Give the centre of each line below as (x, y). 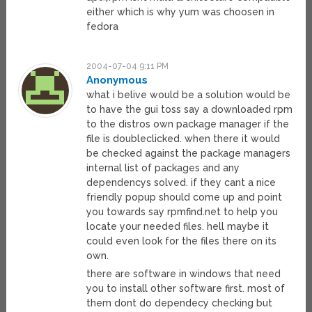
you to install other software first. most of (186, 289)
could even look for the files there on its (182, 241)
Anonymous (117, 80)
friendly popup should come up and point (185, 197)
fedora (103, 27)
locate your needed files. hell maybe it (178, 227)
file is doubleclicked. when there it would (184, 139)
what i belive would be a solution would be (189, 95)
